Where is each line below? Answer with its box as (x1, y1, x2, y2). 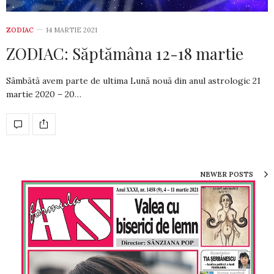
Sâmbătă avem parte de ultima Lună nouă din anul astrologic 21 (6, 75, 261, 86)
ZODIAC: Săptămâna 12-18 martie (6, 42, 243, 64)
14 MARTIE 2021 (46, 25, 97, 34)
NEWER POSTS (200, 169, 255, 179)
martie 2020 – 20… (6, 88, 81, 100)
